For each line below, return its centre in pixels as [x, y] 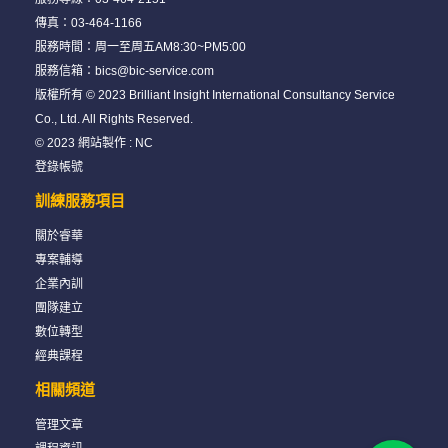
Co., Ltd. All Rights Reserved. [114, 119]
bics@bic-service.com [154, 71]
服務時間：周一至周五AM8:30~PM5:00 [140, 47]
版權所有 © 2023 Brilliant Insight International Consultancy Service [215, 95]
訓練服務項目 [80, 200]
